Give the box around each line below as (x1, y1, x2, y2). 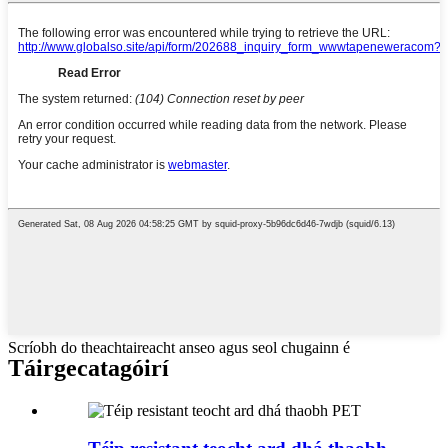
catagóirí (77, 354, 169, 381)
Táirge (8, 354, 77, 381)
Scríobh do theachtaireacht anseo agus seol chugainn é (8, 338, 350, 356)
